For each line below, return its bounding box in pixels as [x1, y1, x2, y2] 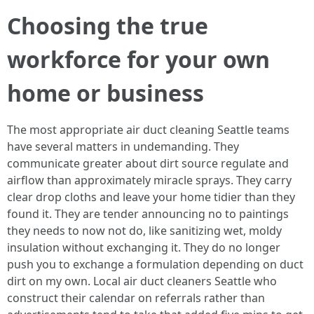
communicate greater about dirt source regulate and [7, 156, 289, 171]
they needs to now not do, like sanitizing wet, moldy [7, 223, 282, 238]
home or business [7, 78, 204, 108]
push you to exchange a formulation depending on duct [7, 257, 303, 272]
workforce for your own [7, 44, 270, 74]
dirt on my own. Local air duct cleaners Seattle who [7, 273, 277, 289]
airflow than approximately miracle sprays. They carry [7, 172, 292, 188]
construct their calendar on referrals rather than [7, 290, 265, 306]
